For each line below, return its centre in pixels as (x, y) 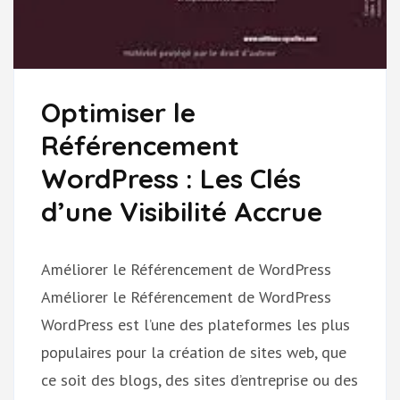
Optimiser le (118, 112)
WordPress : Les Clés (171, 178)
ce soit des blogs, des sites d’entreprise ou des (200, 379)
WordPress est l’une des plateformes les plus (196, 324)
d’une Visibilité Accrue (182, 211)
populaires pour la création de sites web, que (194, 352)
